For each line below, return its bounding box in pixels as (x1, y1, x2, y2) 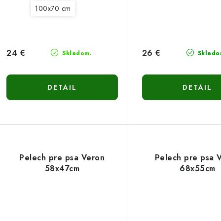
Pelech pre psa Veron (19, 152, 105, 164)
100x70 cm (35, 3, 71, 14)
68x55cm (180, 163, 216, 175)
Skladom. (60, 49, 92, 58)
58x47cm (44, 163, 80, 175)
